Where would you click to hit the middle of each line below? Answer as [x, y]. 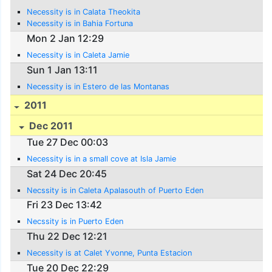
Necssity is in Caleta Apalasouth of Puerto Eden [115, 190]
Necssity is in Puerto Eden [75, 222]
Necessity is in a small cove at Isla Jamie [102, 159]
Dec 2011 [50, 125]
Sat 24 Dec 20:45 [67, 173]
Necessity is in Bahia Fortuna [80, 24]
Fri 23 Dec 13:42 [65, 205]
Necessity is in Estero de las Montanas [98, 86]
